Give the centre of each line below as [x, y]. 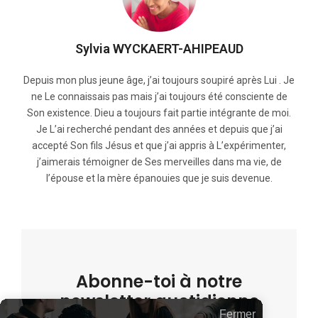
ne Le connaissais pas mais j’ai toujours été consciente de [159, 97]
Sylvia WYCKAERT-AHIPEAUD [159, 49]
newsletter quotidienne [159, 302]
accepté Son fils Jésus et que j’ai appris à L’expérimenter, [159, 146]
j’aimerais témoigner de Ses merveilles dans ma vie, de [159, 162]
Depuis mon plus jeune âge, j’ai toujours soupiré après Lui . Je [159, 81]
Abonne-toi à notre [159, 282]
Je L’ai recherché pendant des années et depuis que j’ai [159, 130]
